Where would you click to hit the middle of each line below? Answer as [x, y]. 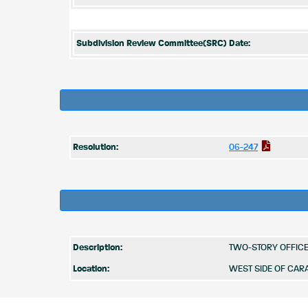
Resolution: [96, 147]
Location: [91, 269]
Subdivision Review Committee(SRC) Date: [163, 44]
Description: [98, 248]
